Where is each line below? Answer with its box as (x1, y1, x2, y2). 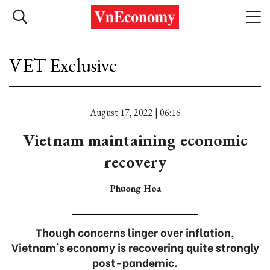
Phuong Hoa (109, 182, 161, 195)
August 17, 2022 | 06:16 (89, 106, 181, 119)
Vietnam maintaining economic (22, 129, 248, 151)
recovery (104, 151, 166, 172)
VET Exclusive (9, 52, 117, 78)
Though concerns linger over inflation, (36, 224, 234, 240)
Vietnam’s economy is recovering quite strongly (11, 239, 259, 255)
